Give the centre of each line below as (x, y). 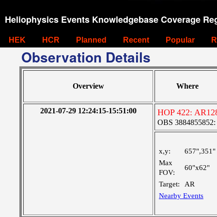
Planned (91, 40)
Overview (88, 86)
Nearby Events (181, 196)
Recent (136, 40)
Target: (169, 184)
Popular (180, 40)
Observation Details (86, 57)
